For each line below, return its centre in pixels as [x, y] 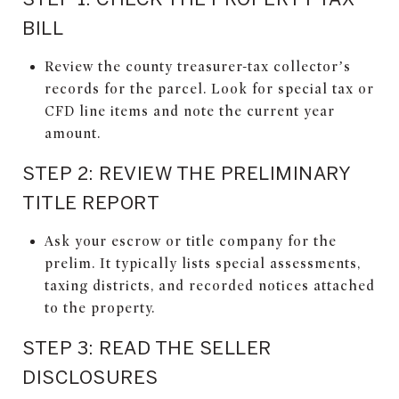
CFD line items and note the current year [189, 111]
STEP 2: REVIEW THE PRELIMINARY [186, 172]
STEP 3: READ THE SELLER [147, 347]
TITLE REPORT [91, 202]
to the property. [99, 308]
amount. [72, 133]
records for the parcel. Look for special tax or [209, 89]
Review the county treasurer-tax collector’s [197, 66]
